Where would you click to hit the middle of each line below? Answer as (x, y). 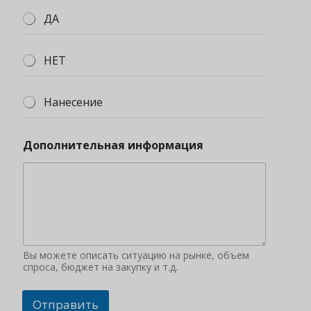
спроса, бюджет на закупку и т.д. (100, 267)
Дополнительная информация (113, 145)
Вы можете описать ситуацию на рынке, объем (136, 255)
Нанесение (73, 102)
